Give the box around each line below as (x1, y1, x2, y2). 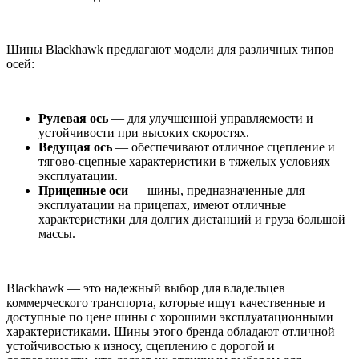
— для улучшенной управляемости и (108, 111, 313, 126)
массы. (38, 227, 75, 241)
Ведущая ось (38, 140, 112, 155)
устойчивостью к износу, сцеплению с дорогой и (6, 339, 275, 353)
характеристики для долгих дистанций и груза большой (38, 212, 345, 227)
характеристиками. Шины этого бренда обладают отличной (6, 325, 335, 339)
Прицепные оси (38, 184, 128, 198)
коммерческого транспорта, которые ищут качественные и (6, 296, 325, 310)
